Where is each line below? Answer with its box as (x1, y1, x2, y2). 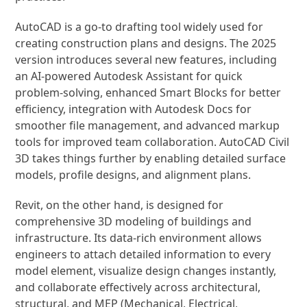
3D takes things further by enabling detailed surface (15, 151, 286, 166)
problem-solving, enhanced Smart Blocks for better (15, 85, 282, 100)
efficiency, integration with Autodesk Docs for (15, 101, 252, 116)
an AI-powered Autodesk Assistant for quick (15, 69, 243, 84)
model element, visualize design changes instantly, (15, 263, 277, 278)
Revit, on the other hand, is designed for (15, 197, 224, 212)
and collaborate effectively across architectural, (15, 280, 261, 295)
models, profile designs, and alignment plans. (15, 167, 251, 182)
